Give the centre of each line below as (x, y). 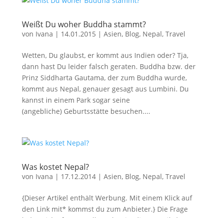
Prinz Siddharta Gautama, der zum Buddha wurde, (104, 78)
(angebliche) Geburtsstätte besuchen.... (86, 111)
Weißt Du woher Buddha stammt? (84, 24)
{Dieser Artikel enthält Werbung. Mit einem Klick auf (107, 198)
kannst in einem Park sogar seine (76, 100)
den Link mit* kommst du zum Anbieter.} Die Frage (105, 209)
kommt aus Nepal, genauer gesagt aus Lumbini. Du (105, 89)
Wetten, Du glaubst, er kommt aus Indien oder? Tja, (105, 55)
